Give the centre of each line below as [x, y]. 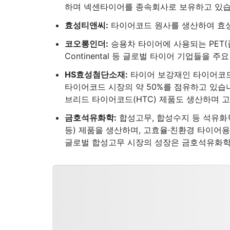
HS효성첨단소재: [96, 74]
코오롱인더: [87, 44]
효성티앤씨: [87, 25]
